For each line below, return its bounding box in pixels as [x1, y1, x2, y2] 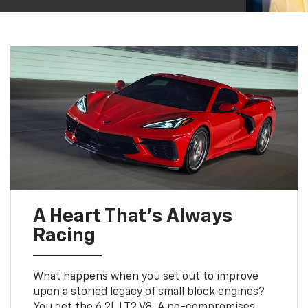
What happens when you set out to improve [32, 271, 258, 283]
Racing [32, 225, 96, 245]
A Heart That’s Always [32, 206, 232, 226]
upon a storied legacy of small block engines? [32, 286, 265, 298]
